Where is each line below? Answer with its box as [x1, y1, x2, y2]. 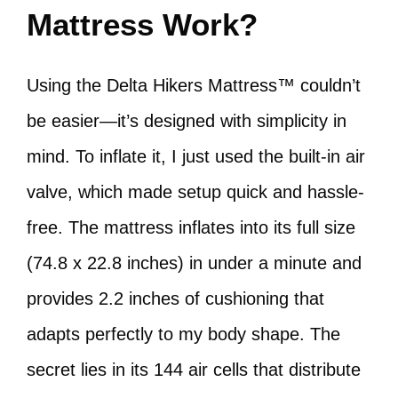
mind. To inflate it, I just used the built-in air [27, 147, 365, 166]
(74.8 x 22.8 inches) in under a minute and [27, 253, 362, 273]
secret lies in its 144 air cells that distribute [27, 360, 361, 379]
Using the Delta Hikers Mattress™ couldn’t [27, 76, 361, 95]
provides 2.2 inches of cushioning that [27, 289, 324, 308]
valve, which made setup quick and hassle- [27, 182, 364, 202]
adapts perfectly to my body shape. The [27, 324, 340, 344]
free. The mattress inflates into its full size [27, 218, 355, 237]
